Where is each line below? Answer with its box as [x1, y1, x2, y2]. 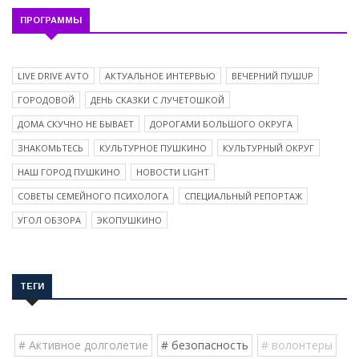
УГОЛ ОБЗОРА [18, 214, 81, 227]
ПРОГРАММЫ [20, 15, 82, 26]
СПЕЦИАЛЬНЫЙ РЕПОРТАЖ [184, 190, 302, 203]
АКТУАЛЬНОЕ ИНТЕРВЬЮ [105, 70, 216, 83]
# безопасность [161, 337, 248, 353]
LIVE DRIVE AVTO [18, 70, 89, 83]
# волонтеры [261, 337, 333, 353]
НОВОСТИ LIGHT [136, 166, 209, 179]
